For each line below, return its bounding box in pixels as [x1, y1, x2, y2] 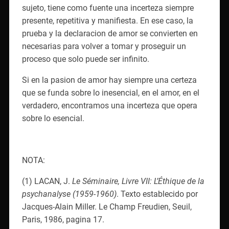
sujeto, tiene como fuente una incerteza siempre [21, 3, 194, 13]
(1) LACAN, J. [21, 176, 72, 186]
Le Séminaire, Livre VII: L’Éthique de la [72, 176, 204, 186]
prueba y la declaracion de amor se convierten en [21, 28, 198, 38]
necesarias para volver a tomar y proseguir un [21, 41, 186, 51]
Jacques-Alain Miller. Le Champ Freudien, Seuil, [21, 201, 192, 212]
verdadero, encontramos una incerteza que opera [21, 100, 197, 110]
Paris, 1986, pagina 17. [21, 214, 104, 224]
